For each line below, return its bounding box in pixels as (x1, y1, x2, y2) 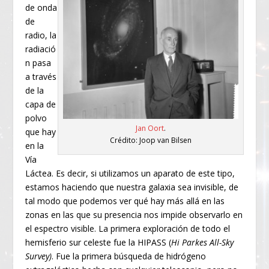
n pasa (25, 57, 52, 69)
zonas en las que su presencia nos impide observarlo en (25, 209, 243, 221)
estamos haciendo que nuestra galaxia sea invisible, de (25, 181, 239, 193)
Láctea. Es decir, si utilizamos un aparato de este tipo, (25, 168, 235, 180)
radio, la (25, 29, 57, 41)
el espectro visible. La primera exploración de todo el (25, 223, 231, 235)
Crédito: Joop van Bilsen (109, 134, 192, 145)
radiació (25, 43, 56, 55)
